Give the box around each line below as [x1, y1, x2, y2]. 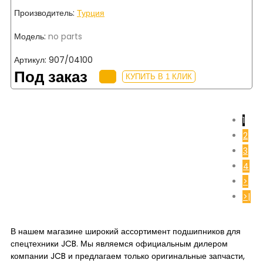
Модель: [14, 30, 46, 42]
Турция [77, 6, 104, 19]
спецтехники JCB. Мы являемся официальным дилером [11, 237, 228, 249]
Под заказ [14, 66, 87, 87]
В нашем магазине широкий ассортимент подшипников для [11, 225, 241, 237]
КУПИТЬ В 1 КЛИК [126, 72, 192, 82]
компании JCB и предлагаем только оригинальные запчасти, [11, 249, 245, 262]
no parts [46, 30, 82, 42]
